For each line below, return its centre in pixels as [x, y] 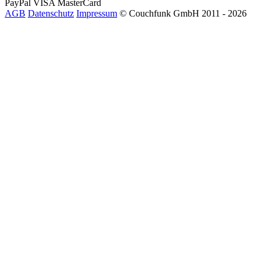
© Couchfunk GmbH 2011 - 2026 [183, 13]
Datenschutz [51, 13]
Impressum [97, 13]
